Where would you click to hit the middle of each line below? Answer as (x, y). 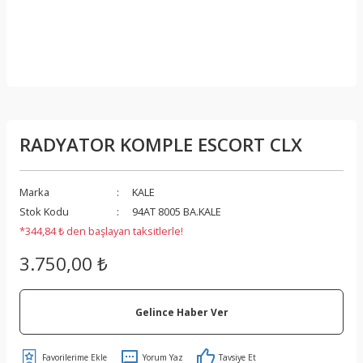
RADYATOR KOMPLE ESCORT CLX (161, 145)
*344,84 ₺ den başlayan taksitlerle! (101, 231)
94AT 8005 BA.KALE (177, 211)
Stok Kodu (44, 211)
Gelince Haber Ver (181, 312)
